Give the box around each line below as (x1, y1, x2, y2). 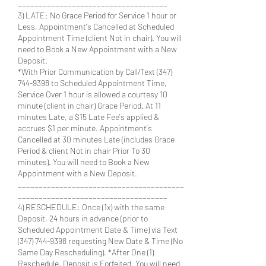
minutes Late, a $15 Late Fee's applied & (18, 111, 159, 122)
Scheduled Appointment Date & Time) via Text (18, 224, 178, 235)
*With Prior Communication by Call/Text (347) (18, 66, 172, 77)
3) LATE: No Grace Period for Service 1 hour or (18, 9, 176, 20)
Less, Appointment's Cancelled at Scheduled (18, 21, 174, 31)
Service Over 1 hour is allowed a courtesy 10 (18, 88, 167, 99)
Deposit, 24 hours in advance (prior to (18, 213, 148, 223)
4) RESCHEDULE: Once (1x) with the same (18, 201, 164, 212)
